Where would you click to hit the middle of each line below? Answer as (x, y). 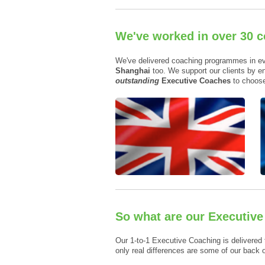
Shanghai (132, 70)
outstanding (137, 80)
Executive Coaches (195, 80)
